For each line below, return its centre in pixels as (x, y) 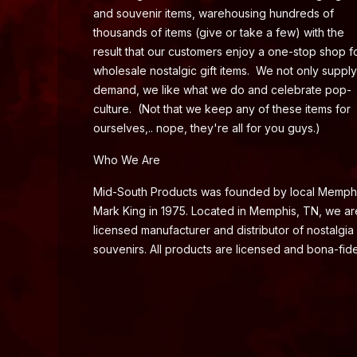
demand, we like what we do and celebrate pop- (222, 90)
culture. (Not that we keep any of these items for (222, 109)
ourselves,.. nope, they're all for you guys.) (208, 128)
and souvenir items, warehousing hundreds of (214, 14)
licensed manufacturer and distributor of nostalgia (224, 230)
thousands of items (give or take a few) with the (219, 33)
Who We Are (127, 160)
